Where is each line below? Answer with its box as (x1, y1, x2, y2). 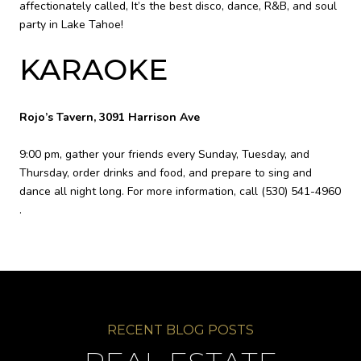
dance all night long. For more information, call (19, 184, 261, 200)
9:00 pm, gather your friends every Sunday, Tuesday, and (19, 147, 309, 163)
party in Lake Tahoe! (19, 16, 123, 32)
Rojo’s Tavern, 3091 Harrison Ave (19, 110, 200, 126)
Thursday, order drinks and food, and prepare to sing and (19, 165, 312, 181)
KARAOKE (19, 51, 168, 87)
